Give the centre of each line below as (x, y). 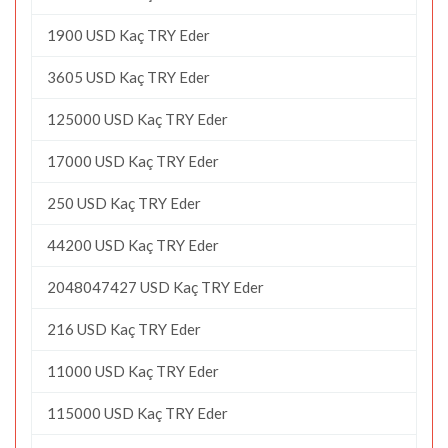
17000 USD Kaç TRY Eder (133, 160)
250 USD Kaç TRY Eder (124, 202)
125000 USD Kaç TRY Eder (137, 118)
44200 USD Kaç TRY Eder (133, 244)
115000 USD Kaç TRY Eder (137, 412)
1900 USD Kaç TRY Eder (128, 34)
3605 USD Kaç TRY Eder (128, 76)
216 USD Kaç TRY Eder (124, 328)
